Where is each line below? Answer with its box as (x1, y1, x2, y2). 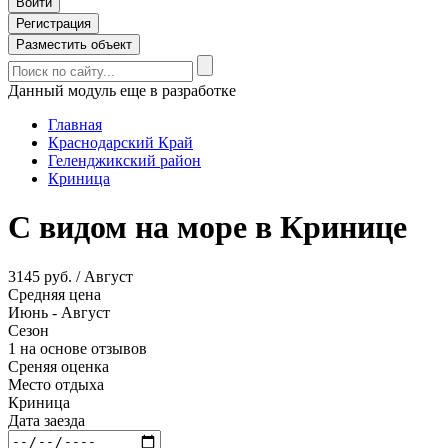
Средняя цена (8, 285, 101, 303)
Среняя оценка (8, 357, 109, 375)
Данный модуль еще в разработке (8, 82, 236, 99)
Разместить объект (16, 37, 132, 52)
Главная (48, 116, 102, 133)
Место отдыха (8, 375, 104, 393)
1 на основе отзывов (8, 339, 147, 357)
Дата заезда (8, 411, 85, 429)
